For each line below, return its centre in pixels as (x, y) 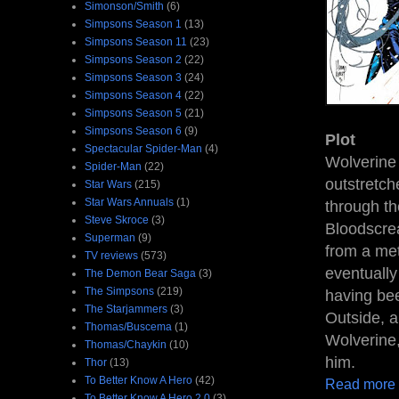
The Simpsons (119, 291)
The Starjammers (126, 309)
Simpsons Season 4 (133, 95)
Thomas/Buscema (128, 326)
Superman (110, 237)
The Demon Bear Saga (140, 273)
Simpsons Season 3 (133, 77)
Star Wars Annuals (129, 202)
